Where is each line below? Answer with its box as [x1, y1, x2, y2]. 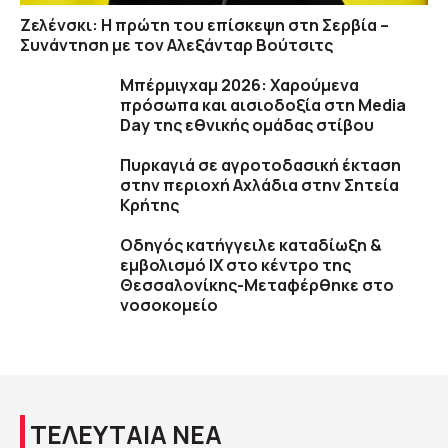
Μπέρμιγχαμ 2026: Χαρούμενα [120, 74, 359, 97]
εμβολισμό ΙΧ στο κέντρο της [120, 254, 351, 277]
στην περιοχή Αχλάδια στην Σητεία [120, 174, 399, 197]
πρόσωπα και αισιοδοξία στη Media [120, 94, 406, 117]
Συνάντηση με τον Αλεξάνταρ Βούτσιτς [20, 34, 333, 57]
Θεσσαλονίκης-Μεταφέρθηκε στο [120, 274, 394, 297]
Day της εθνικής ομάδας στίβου [120, 114, 374, 137]
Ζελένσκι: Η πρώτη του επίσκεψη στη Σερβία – [20, 14, 389, 37]
